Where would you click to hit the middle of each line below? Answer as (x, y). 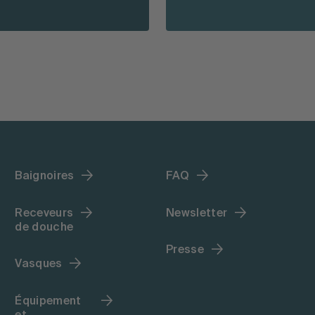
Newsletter (197, 213)
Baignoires (45, 176)
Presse (185, 251)
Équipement (48, 301)
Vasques (39, 265)
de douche (44, 227)
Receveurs (44, 213)
